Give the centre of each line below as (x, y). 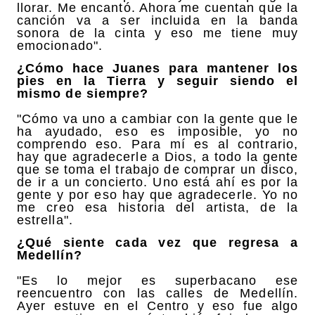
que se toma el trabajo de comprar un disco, (157, 170)
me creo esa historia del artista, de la (157, 208)
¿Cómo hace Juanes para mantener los (157, 69)
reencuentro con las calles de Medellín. (157, 294)
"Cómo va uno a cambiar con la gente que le (157, 119)
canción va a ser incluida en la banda (157, 20)
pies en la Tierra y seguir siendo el (157, 81)
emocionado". (60, 45)
